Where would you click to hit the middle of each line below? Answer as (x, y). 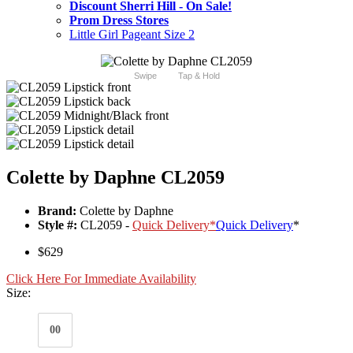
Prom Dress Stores (119, 20)
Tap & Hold (199, 76)
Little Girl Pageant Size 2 (132, 35)
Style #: (58, 225)
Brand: (57, 211)
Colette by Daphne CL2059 (115, 178)
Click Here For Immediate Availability (101, 279)
